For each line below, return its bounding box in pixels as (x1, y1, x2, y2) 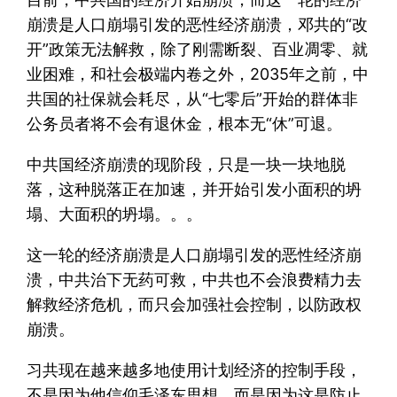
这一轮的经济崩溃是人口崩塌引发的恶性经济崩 (27, 245, 362, 264)
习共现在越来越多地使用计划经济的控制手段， (27, 360, 362, 379)
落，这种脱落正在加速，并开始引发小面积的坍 (27, 179, 362, 198)
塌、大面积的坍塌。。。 (27, 204, 203, 223)
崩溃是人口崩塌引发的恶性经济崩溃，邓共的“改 (27, 14, 369, 34)
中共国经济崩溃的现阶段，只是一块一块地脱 (27, 154, 346, 174)
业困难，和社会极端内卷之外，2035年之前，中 (27, 64, 370, 83)
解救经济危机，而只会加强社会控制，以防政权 (27, 294, 362, 314)
